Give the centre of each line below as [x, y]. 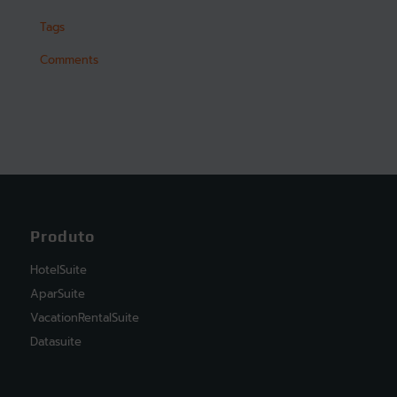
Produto [62, 237]
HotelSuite [58, 269]
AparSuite [57, 293]
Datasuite [55, 341]
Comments [69, 60]
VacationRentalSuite [84, 317]
